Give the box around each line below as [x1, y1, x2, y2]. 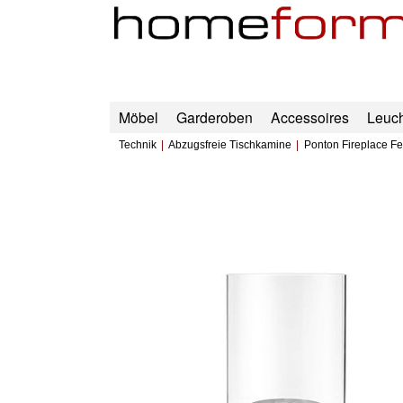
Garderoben [175, 107, 253, 128]
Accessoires [270, 107, 349, 128]
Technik [118, 139, 157, 151]
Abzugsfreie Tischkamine [168, 139, 292, 151]
